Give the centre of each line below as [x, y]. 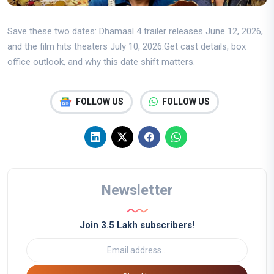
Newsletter [137, 191]
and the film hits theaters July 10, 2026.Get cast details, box [127, 47]
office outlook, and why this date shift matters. [101, 62]
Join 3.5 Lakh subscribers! [137, 225]
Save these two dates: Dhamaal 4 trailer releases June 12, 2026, [135, 31]
